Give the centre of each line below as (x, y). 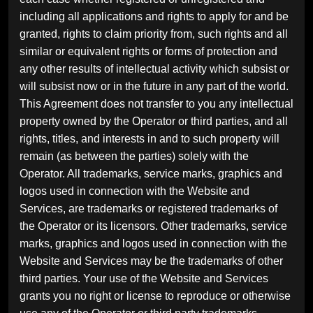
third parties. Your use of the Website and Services (144, 278)
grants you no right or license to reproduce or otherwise (155, 296)
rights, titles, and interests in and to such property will (150, 138)
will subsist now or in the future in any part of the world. (154, 86)
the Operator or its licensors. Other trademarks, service (153, 226)
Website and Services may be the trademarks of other (151, 261)
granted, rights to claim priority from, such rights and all (154, 34)
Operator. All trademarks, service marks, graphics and (151, 173)
